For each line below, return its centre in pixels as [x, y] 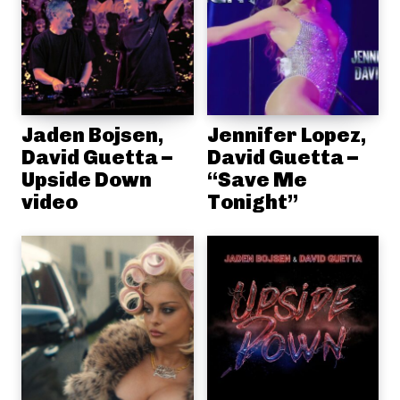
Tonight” [252, 202]
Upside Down [87, 179]
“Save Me [257, 179]
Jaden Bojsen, [92, 135]
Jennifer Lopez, [286, 135]
